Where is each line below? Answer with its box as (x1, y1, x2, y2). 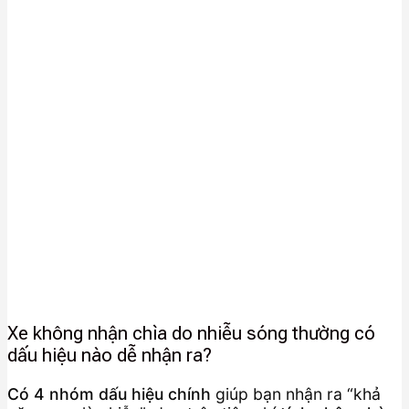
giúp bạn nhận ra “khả (211, 384, 381, 404)
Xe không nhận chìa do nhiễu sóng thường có (7, 321, 375, 344)
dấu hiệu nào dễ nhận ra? (7, 343, 212, 366)
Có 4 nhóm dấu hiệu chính (7, 384, 211, 404)
